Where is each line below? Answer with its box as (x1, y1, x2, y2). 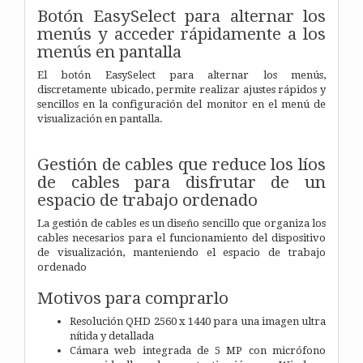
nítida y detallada (70, 329, 154, 342)
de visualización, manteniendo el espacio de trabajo (37, 246, 326, 258)
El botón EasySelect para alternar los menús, (37, 68, 326, 81)
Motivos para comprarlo (37, 288, 228, 308)
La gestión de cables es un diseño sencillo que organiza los (37, 216, 326, 229)
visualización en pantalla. (37, 112, 163, 125)
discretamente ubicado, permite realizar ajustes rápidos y (37, 83, 326, 96)
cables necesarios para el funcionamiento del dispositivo (37, 231, 326, 244)
